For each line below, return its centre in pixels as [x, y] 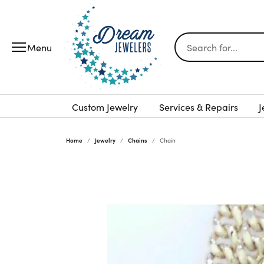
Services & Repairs [198, 107]
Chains [138, 140]
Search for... [200, 40]
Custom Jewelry [105, 107]
